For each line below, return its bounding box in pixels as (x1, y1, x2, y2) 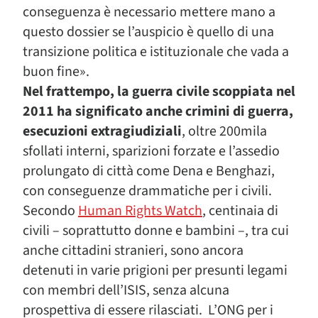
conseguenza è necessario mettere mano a (23, 2, 275, 22)
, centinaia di (202, 201, 278, 221)
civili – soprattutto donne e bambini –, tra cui (23, 221, 289, 241)
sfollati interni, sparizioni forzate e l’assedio (23, 141, 280, 161)
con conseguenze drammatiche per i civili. (23, 181, 272, 201)
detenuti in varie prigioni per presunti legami (23, 261, 287, 280)
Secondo (23, 201, 78, 221)
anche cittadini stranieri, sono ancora (23, 241, 243, 261)
